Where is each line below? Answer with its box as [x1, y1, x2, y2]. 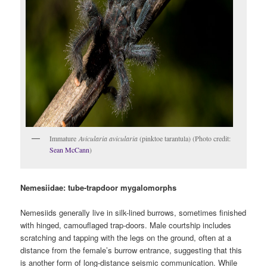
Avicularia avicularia [79, 133, 138, 144]
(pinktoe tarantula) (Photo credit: [138, 133, 231, 144]
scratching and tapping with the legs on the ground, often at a [20, 231, 232, 243]
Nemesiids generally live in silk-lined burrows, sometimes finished [20, 206, 247, 218]
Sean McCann [49, 145, 90, 155]
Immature [49, 133, 79, 144]
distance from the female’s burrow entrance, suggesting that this [20, 244, 243, 256]
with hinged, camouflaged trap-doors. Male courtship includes [20, 219, 232, 231]
